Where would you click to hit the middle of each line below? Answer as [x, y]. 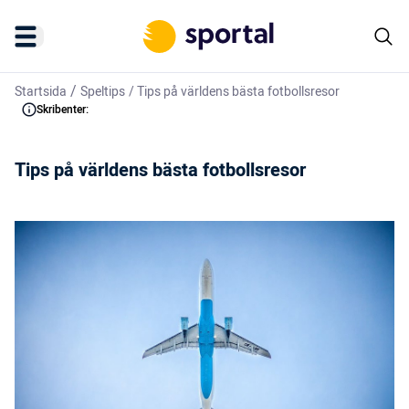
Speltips [103, 92]
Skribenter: [63, 110]
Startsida [41, 92]
